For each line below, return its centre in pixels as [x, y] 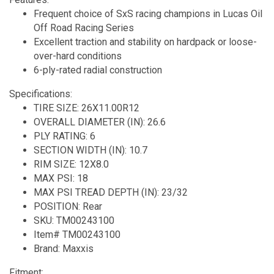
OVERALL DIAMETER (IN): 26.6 [100, 122]
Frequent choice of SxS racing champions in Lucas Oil [148, 14]
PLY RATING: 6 [65, 136]
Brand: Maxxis [64, 249]
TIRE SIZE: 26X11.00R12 [87, 108]
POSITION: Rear [68, 207]
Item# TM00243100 [77, 235]
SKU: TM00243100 [74, 221]
